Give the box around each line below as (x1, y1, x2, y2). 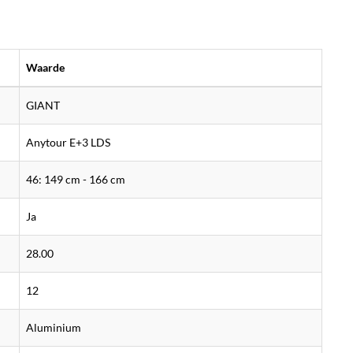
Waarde (26, 61, 65, 74)
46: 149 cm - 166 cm (26, 173, 125, 186)
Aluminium (26, 321, 81, 334)
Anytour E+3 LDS (26, 136, 110, 149)
